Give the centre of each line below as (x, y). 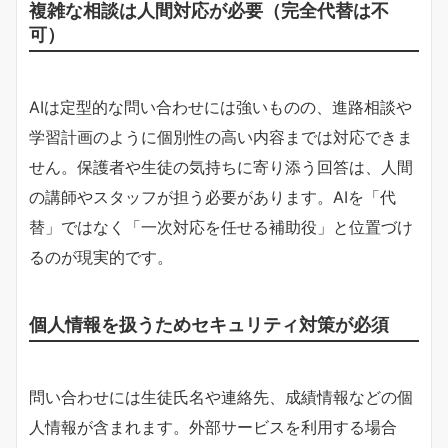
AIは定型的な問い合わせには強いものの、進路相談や (220, 106)
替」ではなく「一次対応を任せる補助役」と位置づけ (221, 226)
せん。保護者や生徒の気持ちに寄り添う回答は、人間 (221, 166)
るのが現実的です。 (101, 256)
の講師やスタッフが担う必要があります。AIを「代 (212, 196)
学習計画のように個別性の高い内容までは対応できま (221, 136)
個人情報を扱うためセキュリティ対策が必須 (209, 323)
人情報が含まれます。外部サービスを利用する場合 (213, 426)
